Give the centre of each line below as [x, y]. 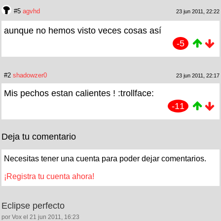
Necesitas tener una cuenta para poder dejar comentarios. [105, 158]
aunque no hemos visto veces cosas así [83, 30]
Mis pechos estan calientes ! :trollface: [79, 93]
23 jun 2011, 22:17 [198, 75]
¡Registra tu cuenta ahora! [49, 176]
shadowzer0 [30, 75]
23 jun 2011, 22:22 [198, 11]
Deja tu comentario [39, 136]
